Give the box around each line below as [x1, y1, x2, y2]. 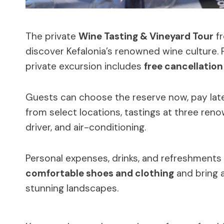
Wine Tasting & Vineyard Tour [78, 29, 213, 42]
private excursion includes [25, 59, 144, 72]
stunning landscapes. [25, 181, 118, 194]
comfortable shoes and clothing [25, 166, 174, 179]
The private [25, 29, 78, 42]
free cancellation [144, 59, 223, 72]
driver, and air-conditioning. [25, 120, 146, 133]
